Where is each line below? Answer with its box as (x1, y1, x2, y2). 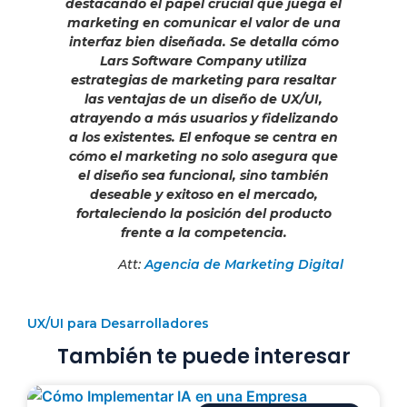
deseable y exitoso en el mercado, (89, 185, 318, 203)
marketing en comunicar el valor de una (66, 14, 341, 31)
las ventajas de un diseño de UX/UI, (84, 90, 323, 107)
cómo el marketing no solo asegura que (69, 147, 338, 164)
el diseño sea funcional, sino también (78, 166, 329, 184)
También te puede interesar (56, 342, 351, 371)
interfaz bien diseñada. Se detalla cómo (68, 33, 339, 50)
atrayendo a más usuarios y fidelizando (69, 109, 338, 126)
